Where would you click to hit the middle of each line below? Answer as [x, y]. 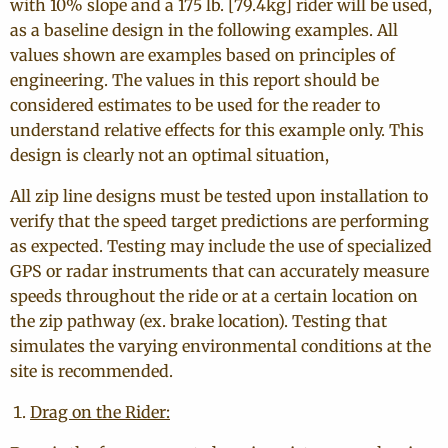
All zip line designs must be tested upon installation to [219, 196]
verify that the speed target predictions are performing [219, 221]
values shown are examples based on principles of [202, 55]
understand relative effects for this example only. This [217, 130]
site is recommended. [91, 371]
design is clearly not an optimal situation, [169, 155]
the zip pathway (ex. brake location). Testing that [198, 321]
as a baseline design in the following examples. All [204, 30]
